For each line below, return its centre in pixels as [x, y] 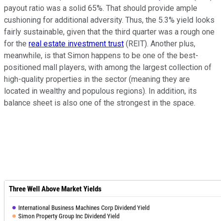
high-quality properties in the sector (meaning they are [97, 79]
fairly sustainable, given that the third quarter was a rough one [109, 32]
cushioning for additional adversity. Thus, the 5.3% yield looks [109, 20]
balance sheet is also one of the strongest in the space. [105, 103]
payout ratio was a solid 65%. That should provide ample [101, 8]
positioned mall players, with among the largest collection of [108, 68]
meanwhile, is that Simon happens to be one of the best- [101, 56]
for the [16, 44]
